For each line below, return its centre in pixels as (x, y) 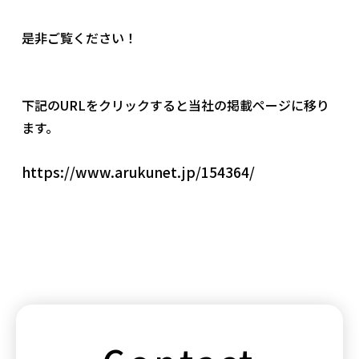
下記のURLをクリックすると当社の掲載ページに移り (175, 105)
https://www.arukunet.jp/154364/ (138, 172)
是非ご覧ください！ (79, 38)
